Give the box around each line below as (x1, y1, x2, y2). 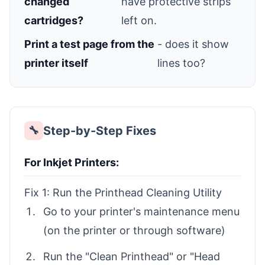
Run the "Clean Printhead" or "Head (43, 250, 220, 263)
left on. (121, 14, 157, 27)
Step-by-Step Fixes (43, 123, 156, 138)
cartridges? (24, 14, 83, 27)
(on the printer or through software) (43, 224, 225, 237)
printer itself (24, 56, 88, 69)
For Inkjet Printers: (24, 156, 119, 169)
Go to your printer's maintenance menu (43, 205, 240, 218)
